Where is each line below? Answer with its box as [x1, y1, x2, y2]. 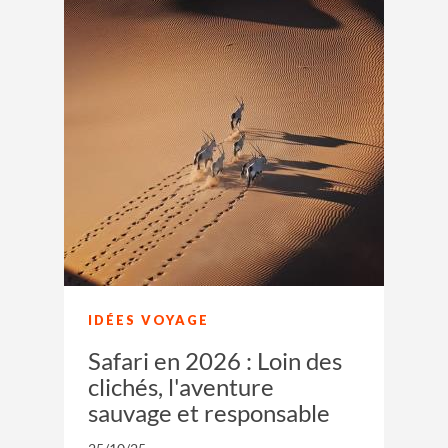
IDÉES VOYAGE [88, 311, 209, 328]
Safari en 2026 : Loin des [88, 345, 342, 375]
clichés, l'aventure [88, 371, 274, 401]
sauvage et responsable [88, 397, 330, 427]
